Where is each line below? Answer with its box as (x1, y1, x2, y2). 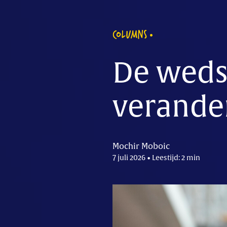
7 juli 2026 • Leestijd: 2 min (112, 154, 200, 162)
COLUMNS (112, 25, 147, 43)
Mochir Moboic (112, 141, 170, 152)
